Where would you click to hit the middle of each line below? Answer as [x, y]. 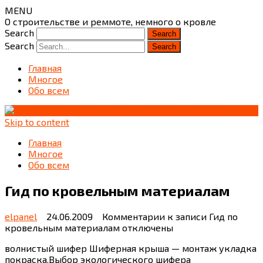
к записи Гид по [201, 216]
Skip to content [37, 122]
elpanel [21, 216]
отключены [146, 227]
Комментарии [134, 216]
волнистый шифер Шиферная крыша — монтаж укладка [131, 248]
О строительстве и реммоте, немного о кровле [110, 21]
